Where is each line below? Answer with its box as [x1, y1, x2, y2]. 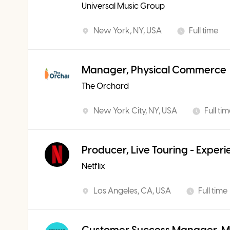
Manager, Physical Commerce [82, 64, 226, 76]
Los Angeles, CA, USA [93, 186, 171, 196]
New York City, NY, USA [93, 106, 177, 116]
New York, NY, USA [93, 26, 162, 35]
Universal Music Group [82, 1, 165, 11]
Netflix [82, 161, 105, 171]
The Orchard [82, 81, 129, 91]
